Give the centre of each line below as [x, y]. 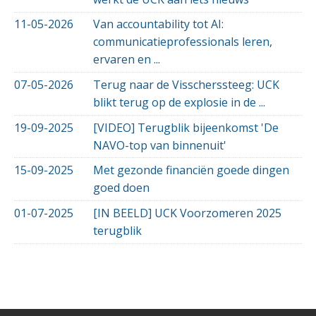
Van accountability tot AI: [158, 24]
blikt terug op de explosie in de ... [179, 103]
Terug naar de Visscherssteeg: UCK [186, 85]
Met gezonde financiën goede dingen [191, 170]
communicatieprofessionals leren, [183, 42]
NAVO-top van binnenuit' [160, 145]
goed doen [121, 188]
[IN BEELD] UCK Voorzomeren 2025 [187, 213]
